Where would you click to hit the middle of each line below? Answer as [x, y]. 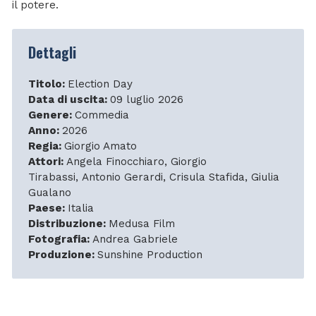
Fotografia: [60, 239]
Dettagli [52, 53]
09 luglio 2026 [146, 100]
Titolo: [48, 84]
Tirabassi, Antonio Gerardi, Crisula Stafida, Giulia [153, 177]
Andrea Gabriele [135, 239]
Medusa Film [141, 224]
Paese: [48, 208]
